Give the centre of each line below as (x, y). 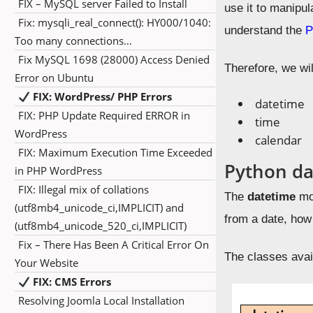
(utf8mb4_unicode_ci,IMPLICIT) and (99, 208)
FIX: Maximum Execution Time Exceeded (115, 152)
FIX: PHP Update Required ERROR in (104, 115)
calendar (279, 140)
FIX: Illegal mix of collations (83, 189)
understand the (265, 30)
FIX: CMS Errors (71, 282)
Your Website (46, 263)
